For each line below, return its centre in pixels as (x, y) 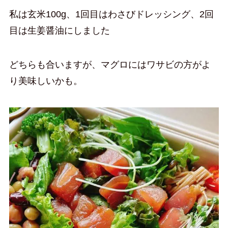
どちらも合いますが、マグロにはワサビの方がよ (110, 65)
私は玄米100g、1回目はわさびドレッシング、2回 (111, 14)
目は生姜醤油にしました (59, 30)
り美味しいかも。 (46, 81)
